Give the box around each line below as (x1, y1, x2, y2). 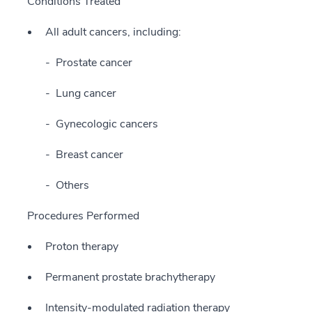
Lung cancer (56, 86, 116, 101)
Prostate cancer (56, 55, 132, 70)
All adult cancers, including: (45, 24, 181, 40)
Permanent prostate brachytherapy (45, 270, 215, 285)
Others (56, 178, 89, 193)
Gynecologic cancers (56, 116, 158, 132)
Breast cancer (56, 147, 123, 162)
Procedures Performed (27, 208, 139, 224)
